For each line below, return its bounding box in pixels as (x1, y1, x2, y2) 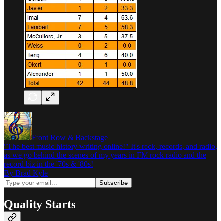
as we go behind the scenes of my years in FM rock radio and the (4, 150, 206, 159)
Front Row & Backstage (32, 133, 108, 142)
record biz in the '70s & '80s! (4, 159, 93, 168)
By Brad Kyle (4, 168, 48, 177)
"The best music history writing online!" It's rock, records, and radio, (4, 142, 217, 150)
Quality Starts (4, 197, 75, 211)
